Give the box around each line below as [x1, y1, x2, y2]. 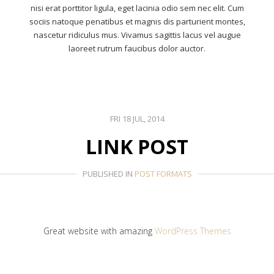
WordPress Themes [154, 225, 231, 237]
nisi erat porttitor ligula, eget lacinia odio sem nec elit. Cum [30, 2, 244, 13]
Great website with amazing [43, 225, 155, 237]
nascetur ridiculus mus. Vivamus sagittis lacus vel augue [33, 29, 241, 40]
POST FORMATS [134, 168, 192, 179]
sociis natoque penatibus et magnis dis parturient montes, [29, 16, 245, 27]
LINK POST [86, 133, 188, 160]
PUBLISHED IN [82, 168, 135, 179]
